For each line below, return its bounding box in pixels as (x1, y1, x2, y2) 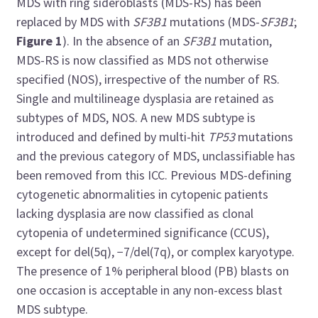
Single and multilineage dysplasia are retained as (16, 89, 275, 106)
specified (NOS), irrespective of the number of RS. (16, 70, 280, 87)
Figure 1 (16, 32, 63, 49)
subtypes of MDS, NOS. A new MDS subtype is (16, 109, 256, 126)
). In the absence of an (62, 32, 183, 49)
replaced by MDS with (16, 13, 133, 30)
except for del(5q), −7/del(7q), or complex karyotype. (16, 243, 295, 260)
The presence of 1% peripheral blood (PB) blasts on (16, 262, 290, 279)
